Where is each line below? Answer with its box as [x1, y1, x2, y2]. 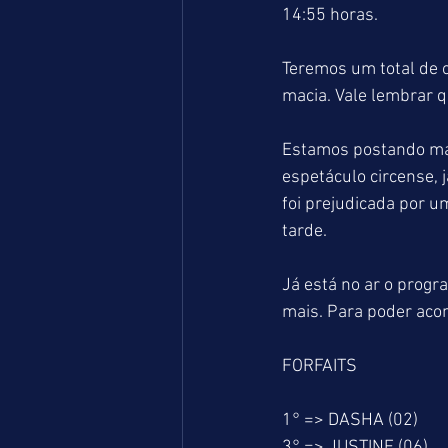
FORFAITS [282, 356, 357, 377]
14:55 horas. [282, 5, 378, 26]
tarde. [282, 221, 331, 242]
